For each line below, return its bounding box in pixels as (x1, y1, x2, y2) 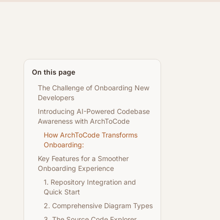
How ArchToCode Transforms (44, 131, 137, 139)
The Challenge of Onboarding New (38, 83, 149, 92)
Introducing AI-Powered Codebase (38, 107, 150, 115)
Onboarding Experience (38, 164, 114, 172)
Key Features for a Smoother (38, 154, 129, 163)
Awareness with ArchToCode (38, 117, 130, 125)
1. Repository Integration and (44, 178, 136, 186)
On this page (32, 68, 75, 76)
